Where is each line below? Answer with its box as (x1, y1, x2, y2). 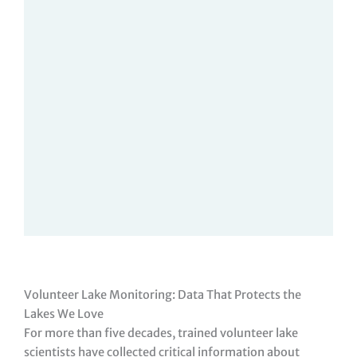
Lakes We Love (24, 306, 104, 321)
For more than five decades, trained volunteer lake (24, 325, 298, 340)
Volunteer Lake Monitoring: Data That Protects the (24, 287, 301, 302)
